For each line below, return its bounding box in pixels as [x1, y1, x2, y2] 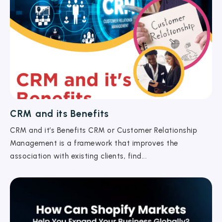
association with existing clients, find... [10, 151, 147, 161]
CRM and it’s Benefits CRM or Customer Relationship [10, 125, 197, 135]
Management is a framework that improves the [10, 138, 178, 148]
